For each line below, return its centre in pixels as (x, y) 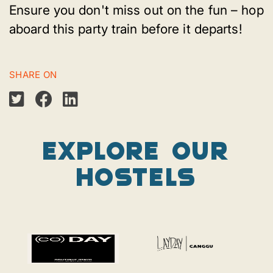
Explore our (136, 150)
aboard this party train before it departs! (126, 29)
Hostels (136, 176)
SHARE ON (33, 75)
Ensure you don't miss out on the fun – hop (136, 10)
